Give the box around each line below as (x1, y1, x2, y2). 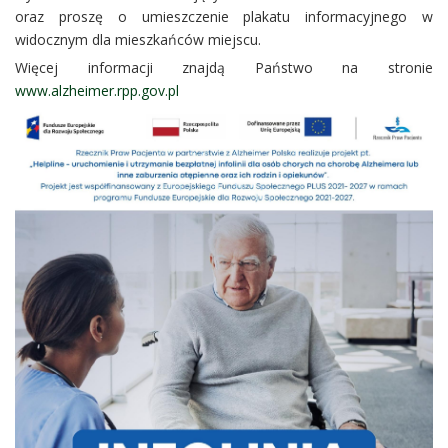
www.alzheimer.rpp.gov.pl (15, 81, 179, 101)
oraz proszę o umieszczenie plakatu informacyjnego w (15, 7, 433, 27)
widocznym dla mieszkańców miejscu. (15, 30, 261, 50)
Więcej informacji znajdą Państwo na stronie (15, 58, 433, 78)
